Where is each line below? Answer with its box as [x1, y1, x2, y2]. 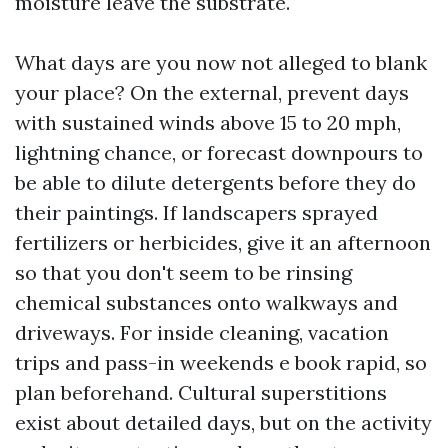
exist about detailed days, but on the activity [15, 410, 432, 435]
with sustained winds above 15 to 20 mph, [15, 110, 401, 135]
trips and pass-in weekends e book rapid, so [15, 350, 427, 375]
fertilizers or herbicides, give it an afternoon [15, 230, 431, 255]
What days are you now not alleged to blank [15, 50, 427, 75]
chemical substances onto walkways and [15, 290, 398, 315]
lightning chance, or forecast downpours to [15, 140, 423, 165]
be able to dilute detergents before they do [15, 170, 416, 195]
